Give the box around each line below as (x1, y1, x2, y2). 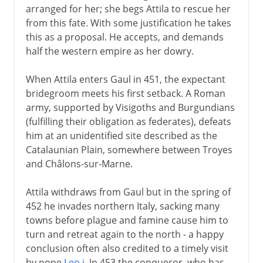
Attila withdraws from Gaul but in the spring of (25, 185, 231, 198)
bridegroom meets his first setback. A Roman (25, 86, 225, 100)
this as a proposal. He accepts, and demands (25, 30, 224, 43)
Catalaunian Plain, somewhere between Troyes (25, 143, 232, 156)
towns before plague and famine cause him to (25, 213, 228, 227)
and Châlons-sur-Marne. (25, 157, 133, 170)
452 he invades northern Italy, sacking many (25, 199, 220, 213)
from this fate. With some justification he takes (25, 16, 231, 29)
